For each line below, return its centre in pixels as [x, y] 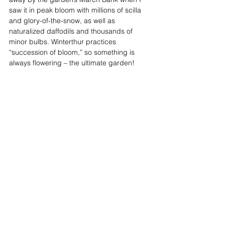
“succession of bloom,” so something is [73, 52]
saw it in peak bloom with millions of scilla [76, 10]
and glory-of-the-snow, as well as [63, 20]
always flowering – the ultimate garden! [73, 63]
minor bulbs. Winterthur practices [64, 41]
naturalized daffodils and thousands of [72, 31]
